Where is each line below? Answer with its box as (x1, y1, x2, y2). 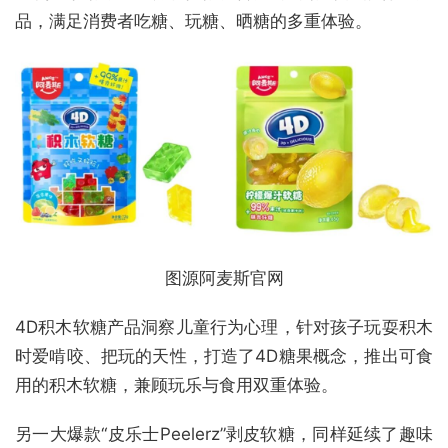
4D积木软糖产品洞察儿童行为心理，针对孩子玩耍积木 (15, 317, 433, 338)
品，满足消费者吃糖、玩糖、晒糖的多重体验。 (15, 11, 372, 32)
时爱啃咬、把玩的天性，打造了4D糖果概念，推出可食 (15, 346, 433, 367)
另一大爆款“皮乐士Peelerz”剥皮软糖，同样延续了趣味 (15, 424, 433, 445)
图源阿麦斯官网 (164, 268, 284, 289)
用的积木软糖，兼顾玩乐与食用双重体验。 (15, 375, 338, 396)
